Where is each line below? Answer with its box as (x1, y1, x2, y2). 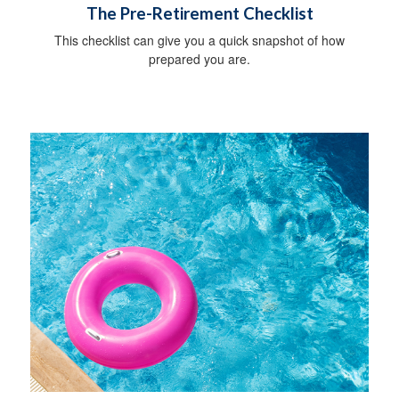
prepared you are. (149, 49, 250, 68)
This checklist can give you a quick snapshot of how (54, 30, 345, 49)
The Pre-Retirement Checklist (85, 3, 313, 23)
